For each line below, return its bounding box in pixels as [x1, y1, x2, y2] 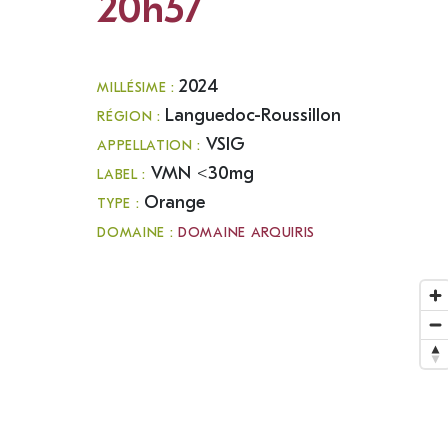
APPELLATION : [97, 138, 206, 155]
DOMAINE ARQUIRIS [178, 225, 316, 242]
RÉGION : [97, 109, 166, 126]
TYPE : [97, 196, 145, 213]
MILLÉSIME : [97, 80, 180, 97]
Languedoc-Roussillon [165, 104, 342, 127]
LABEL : [97, 167, 151, 184]
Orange [144, 191, 206, 214]
